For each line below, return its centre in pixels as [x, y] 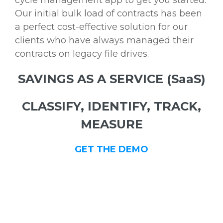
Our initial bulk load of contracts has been [109, 14]
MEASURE [111, 124]
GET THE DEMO [111, 150]
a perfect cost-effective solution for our [101, 27]
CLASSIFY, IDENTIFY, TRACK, [111, 107]
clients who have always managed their [104, 41]
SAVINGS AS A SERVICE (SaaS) [111, 79]
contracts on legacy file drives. [82, 54]
